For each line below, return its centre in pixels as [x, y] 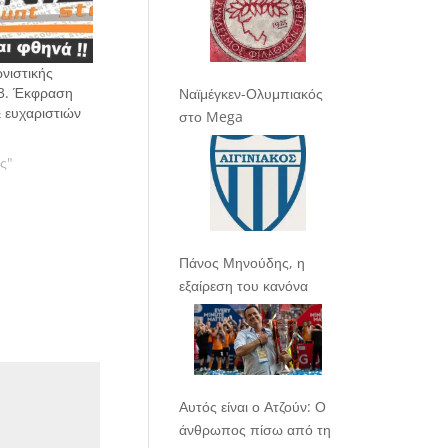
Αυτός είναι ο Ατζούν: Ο [253, 407]
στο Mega [211, 116]
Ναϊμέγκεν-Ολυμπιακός [251, 93]
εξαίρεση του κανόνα [244, 285]
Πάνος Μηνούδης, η [242, 262]
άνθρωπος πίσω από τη [255, 430]
